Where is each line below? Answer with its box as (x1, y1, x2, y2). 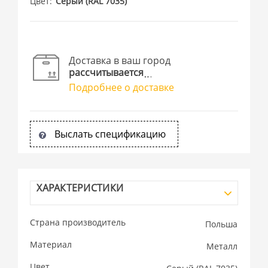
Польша (205, 218, 238, 230)
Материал (30, 239, 72, 250)
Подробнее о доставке (69, 81, 175, 94)
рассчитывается (69, 66, 144, 79)
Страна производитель (30, 217, 126, 228)
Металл (206, 240, 238, 252)
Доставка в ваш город (69, 54, 171, 67)
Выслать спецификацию (54, 127, 166, 141)
